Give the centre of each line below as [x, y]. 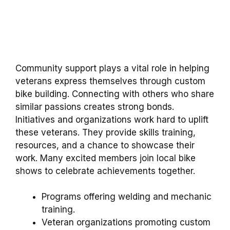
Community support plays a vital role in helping [112, 68]
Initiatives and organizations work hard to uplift [112, 119]
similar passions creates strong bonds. [95, 107]
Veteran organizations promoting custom [126, 223]
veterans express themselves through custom [110, 81]
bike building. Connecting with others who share [115, 94]
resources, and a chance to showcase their [105, 145]
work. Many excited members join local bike [106, 158]
